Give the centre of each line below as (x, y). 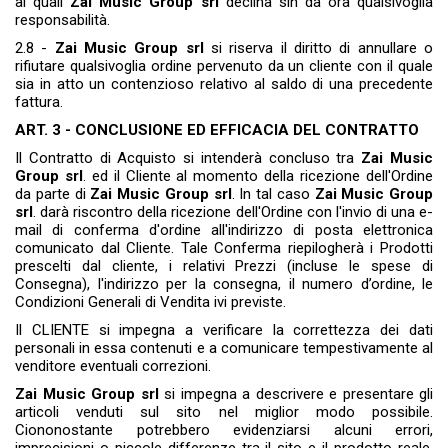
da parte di (53, 194)
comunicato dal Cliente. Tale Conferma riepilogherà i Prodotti (224, 248)
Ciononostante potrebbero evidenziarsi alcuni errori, (224, 430)
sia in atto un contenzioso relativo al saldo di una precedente (224, 84)
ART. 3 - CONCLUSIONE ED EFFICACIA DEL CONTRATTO (217, 130)
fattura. (41, 102)
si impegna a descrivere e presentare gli (295, 394)
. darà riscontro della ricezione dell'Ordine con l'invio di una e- (233, 212)
